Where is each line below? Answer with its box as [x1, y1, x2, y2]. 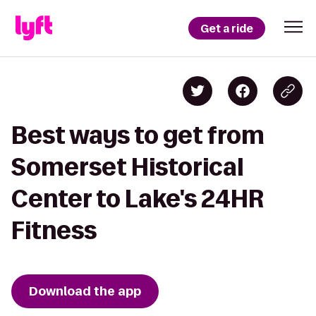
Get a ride [200, 20, 253, 36]
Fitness [11, 217, 97, 243]
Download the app [29, 283, 141, 300]
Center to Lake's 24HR [11, 186, 264, 212]
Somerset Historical [11, 154, 243, 180]
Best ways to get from [11, 122, 265, 148]
